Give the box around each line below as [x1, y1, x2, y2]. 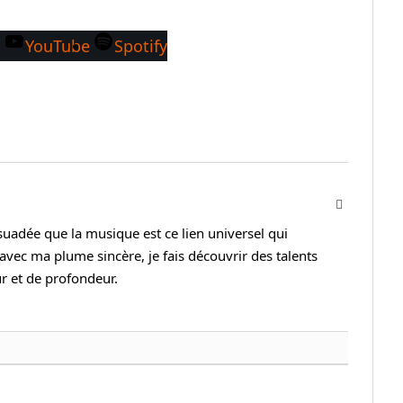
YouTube [25, 34, 90, 57]
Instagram [342, 196, 392, 210]
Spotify [114, 34, 167, 57]
